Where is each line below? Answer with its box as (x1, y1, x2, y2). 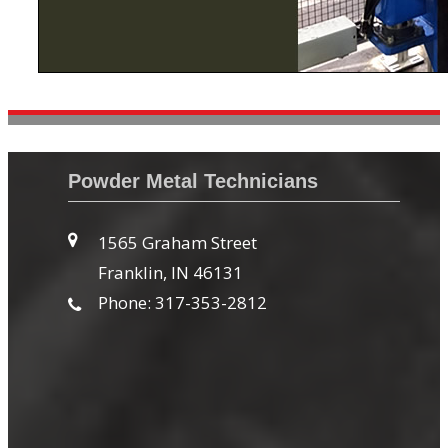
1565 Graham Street (98, 231, 257, 255)
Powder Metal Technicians (68, 169, 318, 192)
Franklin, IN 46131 (98, 261, 243, 285)
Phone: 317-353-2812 (98, 291, 267, 315)
